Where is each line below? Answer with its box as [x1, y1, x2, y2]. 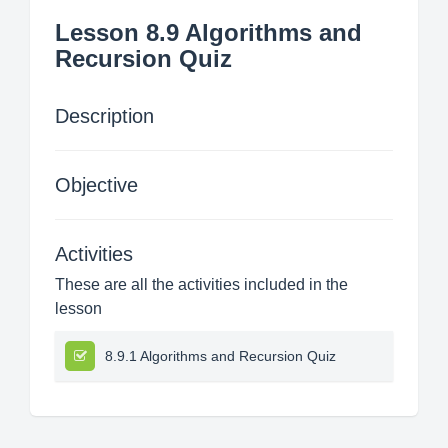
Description [55, 105, 154, 127]
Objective [55, 174, 138, 196]
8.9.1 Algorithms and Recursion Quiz [105, 348, 336, 364]
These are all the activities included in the [55, 276, 348, 293]
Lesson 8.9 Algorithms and [55, 19, 362, 46]
